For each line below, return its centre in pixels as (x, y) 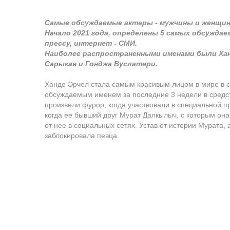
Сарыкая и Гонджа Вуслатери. (101, 64)
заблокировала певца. (82, 136)
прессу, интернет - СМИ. (91, 43)
